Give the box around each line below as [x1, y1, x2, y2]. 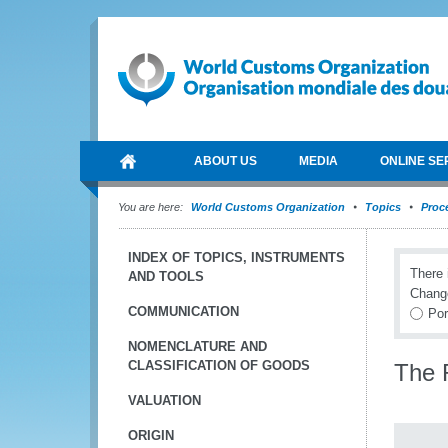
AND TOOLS [128, 269, 204, 284]
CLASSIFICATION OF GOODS [128, 358, 310, 373]
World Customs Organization [191, 201, 348, 213]
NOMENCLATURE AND [128, 339, 267, 354]
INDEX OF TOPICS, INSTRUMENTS [128, 250, 345, 265]
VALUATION [128, 393, 201, 408]
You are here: [118, 201, 183, 213]
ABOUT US [194, 154, 257, 168]
